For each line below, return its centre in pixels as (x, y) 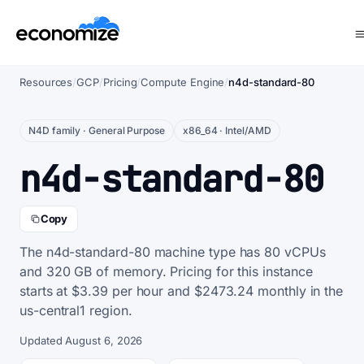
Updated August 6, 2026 (81, 340)
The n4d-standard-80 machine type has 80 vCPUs (173, 252)
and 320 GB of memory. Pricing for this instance (166, 271)
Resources (46, 82)
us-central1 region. (76, 310)
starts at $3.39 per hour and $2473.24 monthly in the (182, 291)
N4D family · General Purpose (97, 130)
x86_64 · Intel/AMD (227, 130)
